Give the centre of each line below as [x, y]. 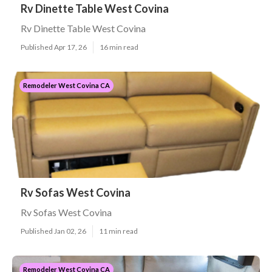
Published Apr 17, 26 [54, 47]
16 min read [119, 47]
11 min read [118, 231]
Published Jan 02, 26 [53, 231]
